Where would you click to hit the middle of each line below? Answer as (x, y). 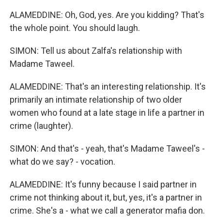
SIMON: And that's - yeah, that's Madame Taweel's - (107, 148)
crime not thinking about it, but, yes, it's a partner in (106, 197)
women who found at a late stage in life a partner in (107, 113)
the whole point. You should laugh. (75, 28)
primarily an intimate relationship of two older (96, 100)
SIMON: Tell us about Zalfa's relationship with (96, 51)
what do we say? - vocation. (62, 162)
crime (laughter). (41, 126)
